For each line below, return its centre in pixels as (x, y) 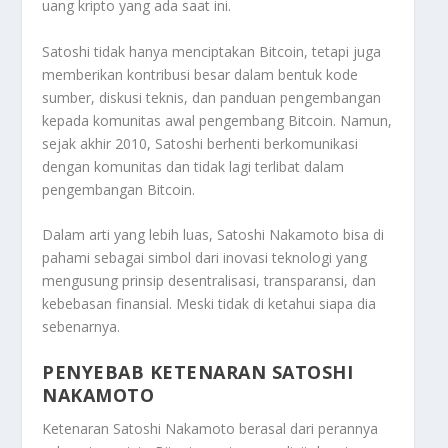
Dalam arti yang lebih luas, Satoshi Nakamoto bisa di (213, 235)
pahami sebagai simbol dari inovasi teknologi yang (205, 258)
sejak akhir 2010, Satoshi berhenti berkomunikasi (200, 143)
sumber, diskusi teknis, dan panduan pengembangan (212, 97)
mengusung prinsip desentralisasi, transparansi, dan (209, 281)
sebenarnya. (81, 327)
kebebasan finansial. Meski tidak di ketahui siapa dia (209, 304)
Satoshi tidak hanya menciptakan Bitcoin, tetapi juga (212, 51)
